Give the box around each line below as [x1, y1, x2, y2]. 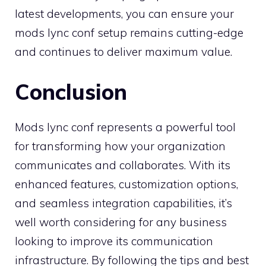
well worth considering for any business [15, 214, 227, 229]
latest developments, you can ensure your [15, 7, 234, 21]
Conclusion [15, 78, 127, 105]
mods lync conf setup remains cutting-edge [15, 26, 243, 40]
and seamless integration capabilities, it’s [15, 195, 232, 210]
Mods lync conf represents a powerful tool [15, 119, 236, 134]
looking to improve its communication [15, 233, 213, 248]
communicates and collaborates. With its [15, 157, 230, 172]
